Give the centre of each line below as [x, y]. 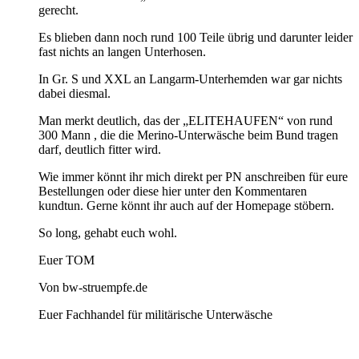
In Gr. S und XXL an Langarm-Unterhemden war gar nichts [190, 79]
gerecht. [58, 10]
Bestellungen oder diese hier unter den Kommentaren [173, 191]
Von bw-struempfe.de [93, 287]
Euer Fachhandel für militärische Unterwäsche [155, 314]
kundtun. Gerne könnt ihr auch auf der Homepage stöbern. [186, 205]
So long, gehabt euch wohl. [108, 232]
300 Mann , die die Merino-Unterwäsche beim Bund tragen [188, 135]
